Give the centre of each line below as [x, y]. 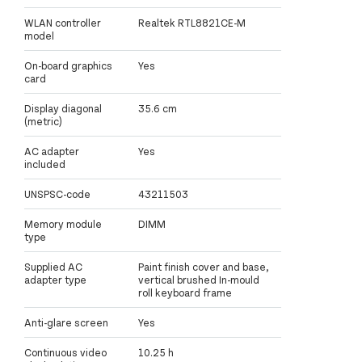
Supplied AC [53, 266]
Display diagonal [63, 108]
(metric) [43, 121]
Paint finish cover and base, [204, 266]
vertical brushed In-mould [199, 279]
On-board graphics [68, 65]
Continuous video [65, 352]
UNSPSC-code [57, 194]
